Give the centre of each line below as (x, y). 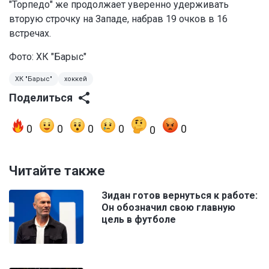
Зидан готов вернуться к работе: (180, 196)
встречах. (30, 34)
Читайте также (57, 171)
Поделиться (41, 98)
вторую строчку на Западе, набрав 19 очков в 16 (118, 19)
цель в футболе (139, 220)
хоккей (76, 79)
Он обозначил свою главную (168, 208)
